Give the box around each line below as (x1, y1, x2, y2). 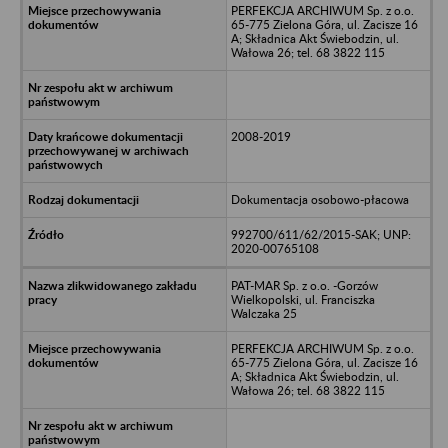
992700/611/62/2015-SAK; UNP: (230, 226, 411, 242)
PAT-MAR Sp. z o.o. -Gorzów (230, 277, 378, 293)
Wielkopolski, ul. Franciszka (230, 291, 375, 307)
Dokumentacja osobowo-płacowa (230, 191, 409, 207)
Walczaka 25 (230, 305, 297, 321)
